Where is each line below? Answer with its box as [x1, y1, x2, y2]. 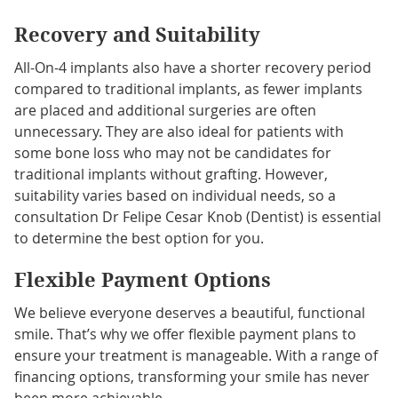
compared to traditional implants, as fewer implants [13, 78, 362, 99]
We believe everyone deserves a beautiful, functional [13, 302, 365, 322]
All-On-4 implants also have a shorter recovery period [13, 57, 371, 77]
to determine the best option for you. [13, 227, 264, 248]
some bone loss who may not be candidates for [13, 142, 331, 163]
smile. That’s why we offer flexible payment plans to [13, 323, 356, 344]
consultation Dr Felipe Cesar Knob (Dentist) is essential [13, 206, 381, 227]
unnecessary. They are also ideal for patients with [13, 121, 344, 141]
